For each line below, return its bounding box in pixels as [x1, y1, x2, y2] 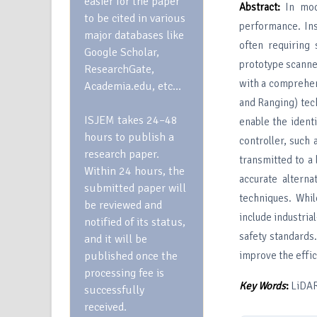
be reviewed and [84, 198, 162, 212]
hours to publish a [84, 130, 174, 144]
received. [84, 300, 129, 314]
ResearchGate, [84, 62, 154, 76]
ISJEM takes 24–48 [84, 113, 178, 127]
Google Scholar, [84, 45, 159, 59]
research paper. [84, 147, 159, 161]
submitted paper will [84, 181, 186, 195]
